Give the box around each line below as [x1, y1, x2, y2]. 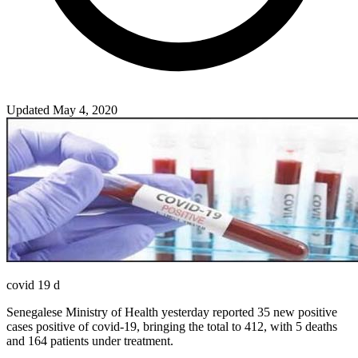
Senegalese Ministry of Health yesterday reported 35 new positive [6, 304, 337, 319]
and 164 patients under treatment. [6, 333, 173, 348]
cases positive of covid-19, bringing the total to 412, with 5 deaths [6, 319, 337, 333]
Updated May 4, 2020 [6, 102, 117, 117]
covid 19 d [6, 277, 60, 292]
